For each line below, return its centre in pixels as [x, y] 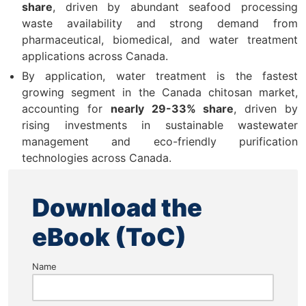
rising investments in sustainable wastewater [160, 125]
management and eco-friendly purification [160, 141]
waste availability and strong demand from [160, 23]
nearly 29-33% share [172, 108]
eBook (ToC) [109, 237]
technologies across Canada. [97, 157]
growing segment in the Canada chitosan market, [160, 92]
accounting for [66, 108]
